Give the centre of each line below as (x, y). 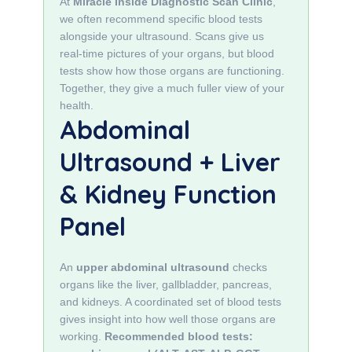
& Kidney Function (168, 194)
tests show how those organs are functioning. (172, 71)
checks (248, 267)
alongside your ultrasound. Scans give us (162, 36)
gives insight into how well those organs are (168, 319)
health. (77, 105)
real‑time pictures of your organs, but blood (167, 53)
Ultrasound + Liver (170, 162)
